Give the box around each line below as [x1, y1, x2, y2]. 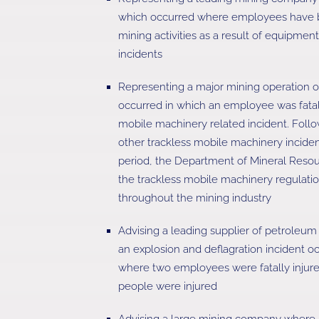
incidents [118, 47, 163, 61]
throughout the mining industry [118, 191, 272, 204]
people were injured [118, 279, 218, 293]
